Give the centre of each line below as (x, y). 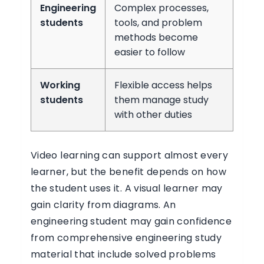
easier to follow (150, 52)
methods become (156, 37)
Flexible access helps (163, 85)
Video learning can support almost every (130, 155)
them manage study (161, 100)
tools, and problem (158, 23)
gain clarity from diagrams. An (103, 205)
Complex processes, (161, 8)
